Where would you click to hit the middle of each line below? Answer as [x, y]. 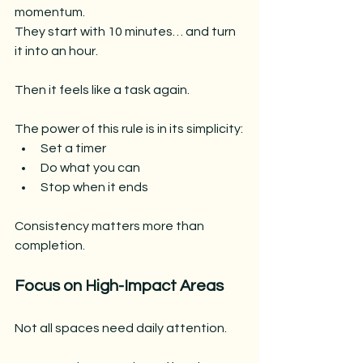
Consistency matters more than [111, 226]
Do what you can [90, 167]
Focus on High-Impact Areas [119, 286]
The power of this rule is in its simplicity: [129, 128]
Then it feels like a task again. [102, 90]
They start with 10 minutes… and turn [126, 31]
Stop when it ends [94, 187]
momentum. [50, 12]
